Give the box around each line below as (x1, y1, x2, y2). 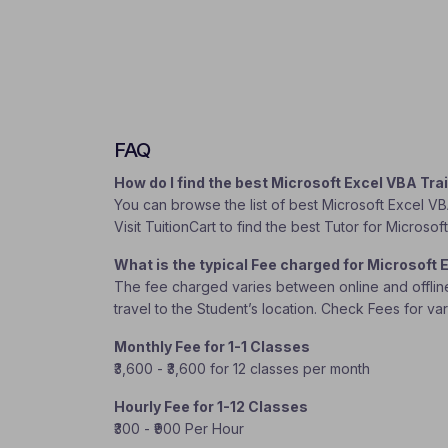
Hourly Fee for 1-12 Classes (114, 398, 308, 415)
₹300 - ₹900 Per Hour (114, 420, 244, 437)
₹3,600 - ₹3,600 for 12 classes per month (114, 360, 370, 377)
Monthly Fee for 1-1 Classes (114, 338, 310, 355)
